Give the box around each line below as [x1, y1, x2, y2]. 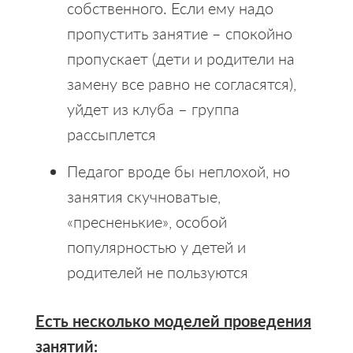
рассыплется [66, 122, 156, 145]
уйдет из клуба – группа [66, 97, 240, 120]
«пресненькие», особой [66, 210, 227, 232]
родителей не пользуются [66, 260, 248, 283]
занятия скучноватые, [66, 184, 221, 207]
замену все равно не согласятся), [66, 72, 296, 95]
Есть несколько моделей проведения [35, 309, 311, 332]
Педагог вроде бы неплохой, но [66, 159, 290, 182]
